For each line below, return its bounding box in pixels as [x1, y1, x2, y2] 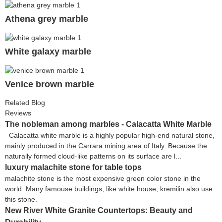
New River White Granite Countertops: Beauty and [5, 206, 193, 215]
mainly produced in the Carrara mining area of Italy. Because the [5, 141, 207, 150]
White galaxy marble [5, 47, 91, 57]
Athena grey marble [5, 14, 88, 24]
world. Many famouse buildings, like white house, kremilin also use [5, 184, 213, 193]
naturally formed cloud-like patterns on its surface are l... [5, 152, 181, 160]
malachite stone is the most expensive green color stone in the [5, 174, 201, 182]
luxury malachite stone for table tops [5, 163, 142, 171]
